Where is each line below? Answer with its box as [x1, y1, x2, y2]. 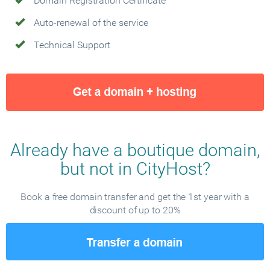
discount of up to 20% [89, 204, 181, 216]
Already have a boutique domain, [10, 140, 260, 160]
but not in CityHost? [60, 159, 210, 179]
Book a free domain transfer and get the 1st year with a [20, 191, 250, 202]
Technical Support [34, 39, 110, 51]
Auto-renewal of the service [34, 17, 148, 28]
